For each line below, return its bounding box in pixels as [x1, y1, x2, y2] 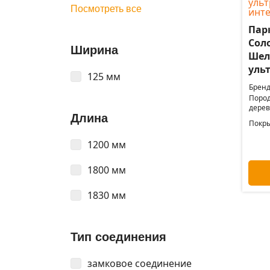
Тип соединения [71, 230, 166, 243]
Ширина [71, 43, 118, 57]
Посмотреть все [71, 4, 142, 14]
